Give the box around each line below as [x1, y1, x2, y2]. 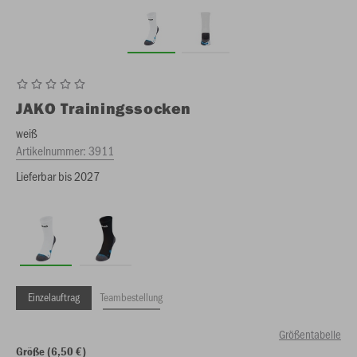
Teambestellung [100, 289, 163, 304]
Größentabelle [279, 326, 341, 342]
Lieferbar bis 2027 [16, 167, 100, 184]
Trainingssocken [61, 98, 192, 118]
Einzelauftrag [28, 289, 80, 304]
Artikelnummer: [16, 142, 88, 159]
